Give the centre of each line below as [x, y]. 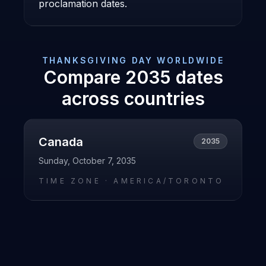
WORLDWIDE [189, 60]
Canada [61, 142]
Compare [84, 77]
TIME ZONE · [76, 181]
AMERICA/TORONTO [169, 181]
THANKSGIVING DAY [97, 60]
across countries [133, 99]
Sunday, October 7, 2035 [87, 161]
